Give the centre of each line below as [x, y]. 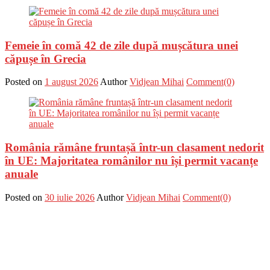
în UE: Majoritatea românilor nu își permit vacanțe [131, 161]
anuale [21, 174]
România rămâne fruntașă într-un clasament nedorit [134, 148]
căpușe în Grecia [46, 58]
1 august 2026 [71, 82]
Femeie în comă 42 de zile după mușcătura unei [121, 45]
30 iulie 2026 [70, 197]
